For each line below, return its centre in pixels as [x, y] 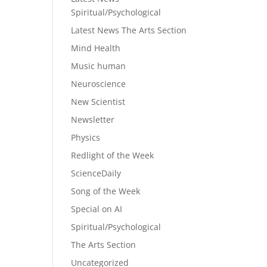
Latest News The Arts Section [129, 30]
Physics [86, 137]
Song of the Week [106, 191]
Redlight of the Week [113, 155]
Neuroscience [99, 84]
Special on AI [97, 209]
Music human [99, 66]
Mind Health [96, 48]
